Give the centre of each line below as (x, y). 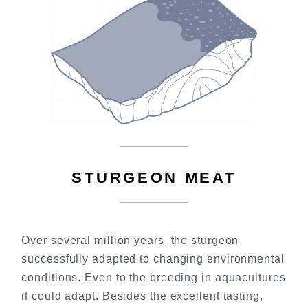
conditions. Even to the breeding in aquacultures (154, 278)
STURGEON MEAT (154, 178)
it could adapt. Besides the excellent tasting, (142, 296)
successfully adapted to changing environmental (153, 259)
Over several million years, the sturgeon (130, 241)
